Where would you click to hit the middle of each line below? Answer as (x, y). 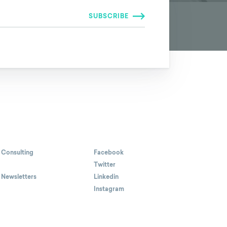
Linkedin (106, 177)
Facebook (109, 153)
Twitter (105, 165)
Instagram (109, 189)
